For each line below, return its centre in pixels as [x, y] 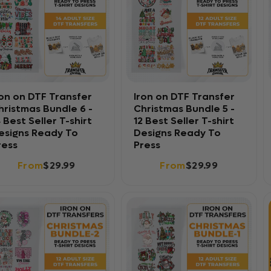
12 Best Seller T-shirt [184, 121]
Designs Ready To [177, 133]
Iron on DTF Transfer [184, 96]
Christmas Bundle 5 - [184, 109]
